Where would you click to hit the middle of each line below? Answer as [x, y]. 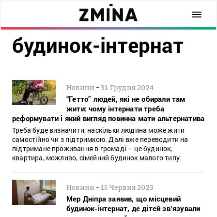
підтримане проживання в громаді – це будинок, [92, 148]
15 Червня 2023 [127, 187]
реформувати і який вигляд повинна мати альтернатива [108, 118]
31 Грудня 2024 [128, 87]
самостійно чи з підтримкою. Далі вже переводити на [100, 139]
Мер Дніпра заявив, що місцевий [124, 198]
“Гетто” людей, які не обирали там [126, 99]
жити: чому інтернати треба [116, 108]
